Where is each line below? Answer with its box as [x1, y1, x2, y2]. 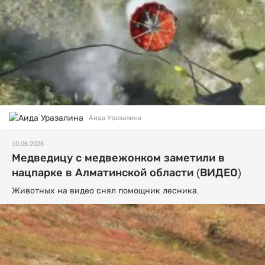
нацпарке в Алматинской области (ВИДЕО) [12, 167, 241, 179]
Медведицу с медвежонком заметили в [12, 152, 225, 164]
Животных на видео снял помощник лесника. [12, 186, 199, 196]
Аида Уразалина [89, 114, 141, 121]
